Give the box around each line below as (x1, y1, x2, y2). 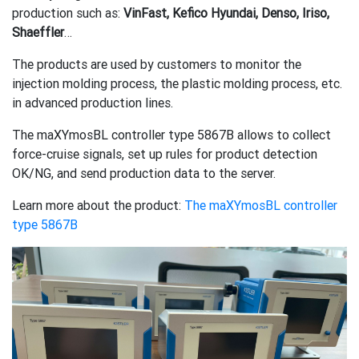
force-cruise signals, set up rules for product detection (12, 146, 317, 162)
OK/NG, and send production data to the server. (12, 165, 276, 181)
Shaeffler (12, 24, 64, 40)
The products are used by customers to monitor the (12, 56, 301, 72)
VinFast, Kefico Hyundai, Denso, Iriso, (120, 5, 329, 21)
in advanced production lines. (12, 95, 173, 111)
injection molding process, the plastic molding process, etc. (12, 75, 342, 91)
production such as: (12, 5, 120, 21)
